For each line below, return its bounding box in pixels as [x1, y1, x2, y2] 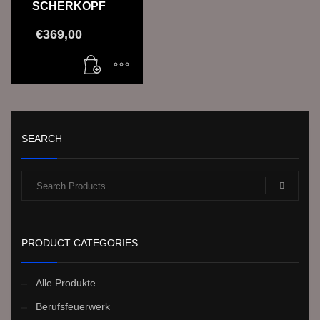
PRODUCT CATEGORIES [21, 237, 138, 249]
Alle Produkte [36, 277, 96, 289]
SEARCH [21, 133, 62, 145]
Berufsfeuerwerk [36, 301, 110, 313]
